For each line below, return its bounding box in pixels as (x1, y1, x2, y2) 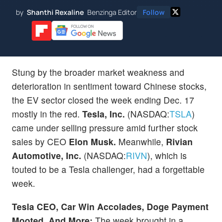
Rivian (166, 135, 193, 148)
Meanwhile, (118, 135, 164, 148)
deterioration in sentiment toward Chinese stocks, (12, 79, 207, 92)
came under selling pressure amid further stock (12, 121, 198, 134)
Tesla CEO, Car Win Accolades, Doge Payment (12, 200, 209, 213)
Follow (143, 7, 165, 17)
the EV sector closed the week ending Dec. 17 (12, 93, 194, 106)
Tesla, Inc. (82, 107, 127, 120)
